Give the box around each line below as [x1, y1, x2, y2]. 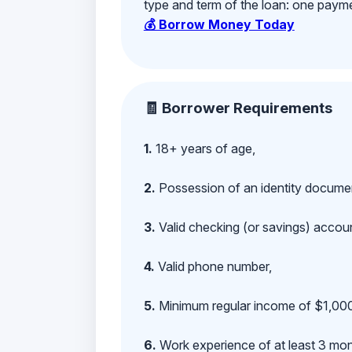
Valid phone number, [154, 258, 272, 275]
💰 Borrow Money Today [143, 16, 295, 32]
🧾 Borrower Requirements [143, 99, 332, 118]
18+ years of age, [152, 141, 255, 157]
